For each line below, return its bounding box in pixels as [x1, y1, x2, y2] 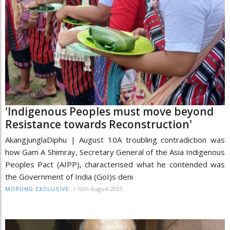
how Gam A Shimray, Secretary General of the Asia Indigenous [5, 147, 225, 158]
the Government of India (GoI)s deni [5, 171, 133, 182]
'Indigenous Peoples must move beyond [5, 104, 214, 119]
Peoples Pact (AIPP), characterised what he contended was [5, 159, 225, 170]
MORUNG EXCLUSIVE [5, 186, 69, 193]
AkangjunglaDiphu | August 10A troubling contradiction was [5, 135, 225, 145]
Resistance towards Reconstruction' [5, 117, 192, 132]
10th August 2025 [77, 185, 123, 193]
